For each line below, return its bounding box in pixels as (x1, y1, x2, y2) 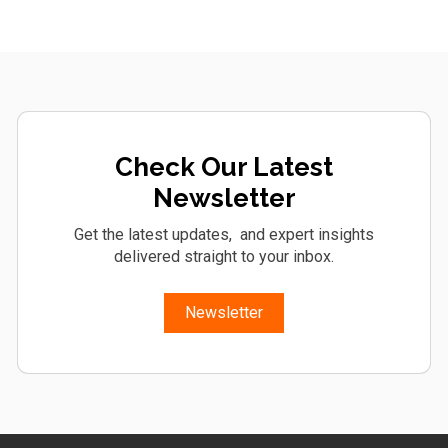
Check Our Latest (115, 152, 333, 182)
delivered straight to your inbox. (114, 247, 334, 266)
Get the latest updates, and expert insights (74, 225, 374, 244)
